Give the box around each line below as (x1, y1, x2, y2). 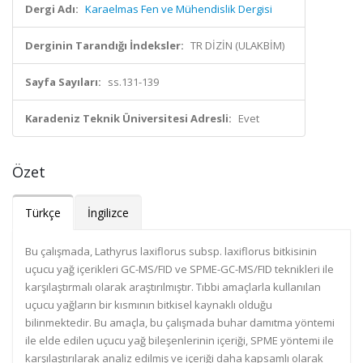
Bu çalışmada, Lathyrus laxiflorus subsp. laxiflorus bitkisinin (25, 244, 317, 258)
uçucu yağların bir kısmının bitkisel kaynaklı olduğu (25, 297, 272, 312)
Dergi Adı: (25, 2, 79, 16)
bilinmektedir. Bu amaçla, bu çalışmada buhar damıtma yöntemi (25, 315, 335, 330)
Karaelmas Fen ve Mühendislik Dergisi (85, 2, 272, 16)
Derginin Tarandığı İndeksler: (25, 38, 184, 53)
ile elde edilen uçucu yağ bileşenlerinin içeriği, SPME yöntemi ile (25, 333, 334, 348)
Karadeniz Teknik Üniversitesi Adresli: (25, 111, 232, 126)
